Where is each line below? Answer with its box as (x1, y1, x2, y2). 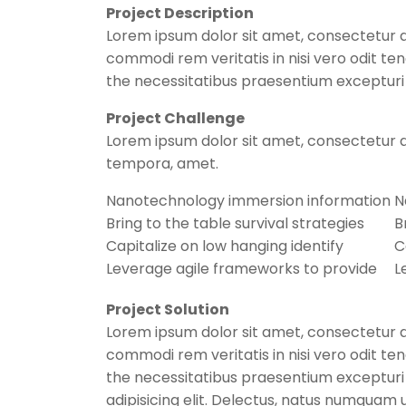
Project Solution (106, 299, 229, 320)
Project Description (106, 3, 254, 24)
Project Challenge (106, 108, 245, 129)
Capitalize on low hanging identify (106, 236, 343, 256)
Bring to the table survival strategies (106, 213, 364, 234)
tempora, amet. (106, 153, 218, 174)
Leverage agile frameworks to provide (106, 258, 377, 279)
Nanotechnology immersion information (106, 190, 391, 211)
